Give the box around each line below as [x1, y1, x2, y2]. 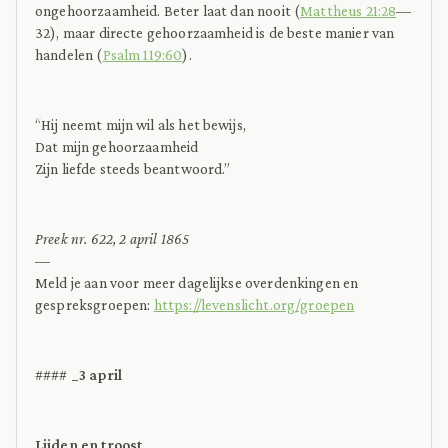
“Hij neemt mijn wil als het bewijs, [35, 115, 246, 133]
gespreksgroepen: [35, 295, 154, 313]
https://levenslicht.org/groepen [153, 295, 355, 313]
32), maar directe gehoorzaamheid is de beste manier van [35, 23, 395, 41]
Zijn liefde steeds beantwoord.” [35, 159, 231, 177]
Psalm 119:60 [102, 45, 183, 63]
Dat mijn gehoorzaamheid [35, 137, 199, 155]
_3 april [70, 365, 122, 383]
